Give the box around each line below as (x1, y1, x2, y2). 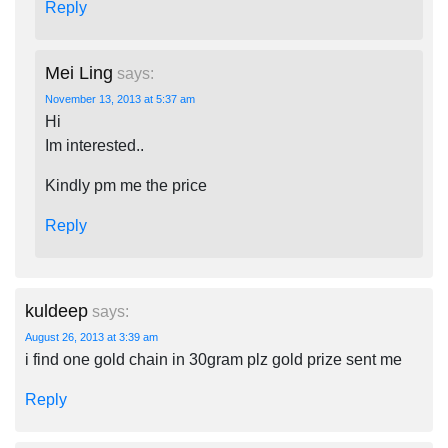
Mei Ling (45, 63, 113, 83)
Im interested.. (45, 137, 144, 154)
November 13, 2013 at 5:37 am (45, 93, 195, 105)
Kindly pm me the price (45, 177, 207, 194)
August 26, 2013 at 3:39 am (25, 331, 158, 343)
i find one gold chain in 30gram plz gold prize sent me (25, 351, 402, 368)
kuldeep (25, 301, 88, 321)
